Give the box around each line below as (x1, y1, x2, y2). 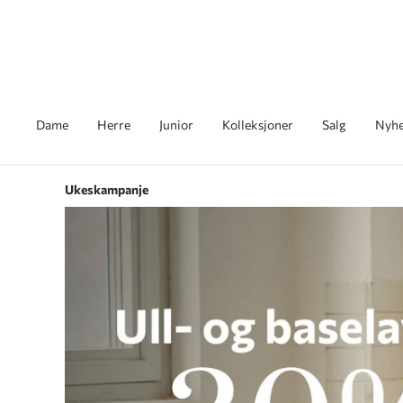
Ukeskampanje (65, 182, 148, 197)
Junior (159, 117, 193, 132)
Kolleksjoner (222, 117, 293, 132)
